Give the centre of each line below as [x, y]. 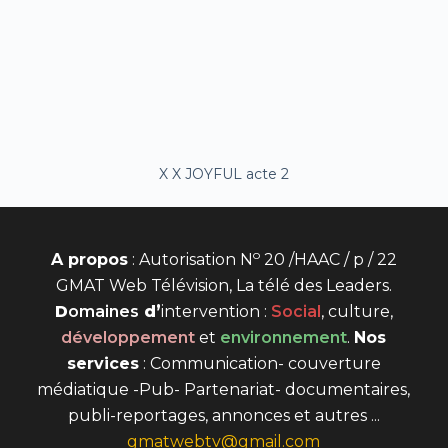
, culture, [356, 312]
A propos [89, 260]
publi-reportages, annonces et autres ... [223, 416]
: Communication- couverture [259, 364]
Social [295, 312]
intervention [210, 312]
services [102, 364]
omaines [103, 312]
